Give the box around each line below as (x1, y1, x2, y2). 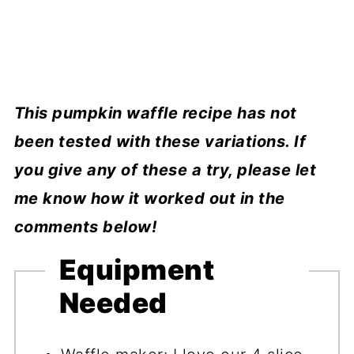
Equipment (58, 252, 215, 286)
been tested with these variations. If (13, 132, 307, 152)
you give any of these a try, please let (13, 160, 317, 180)
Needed (58, 285, 168, 319)
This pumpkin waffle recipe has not (13, 104, 297, 123)
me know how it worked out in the (13, 189, 285, 209)
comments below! (13, 217, 157, 237)
